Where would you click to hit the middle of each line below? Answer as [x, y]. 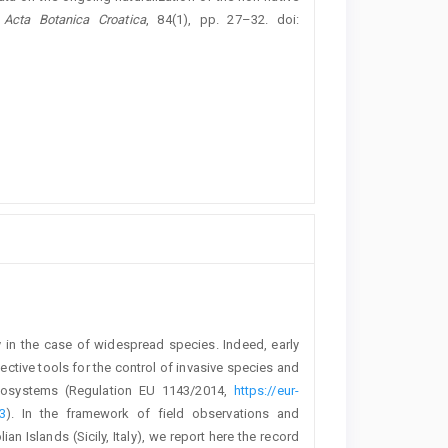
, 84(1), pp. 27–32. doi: [222, 19]
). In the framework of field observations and [152, 414]
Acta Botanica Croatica [74, 19]
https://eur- [266, 391]
